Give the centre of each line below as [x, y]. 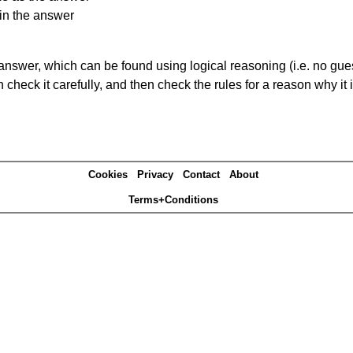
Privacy [155, 175]
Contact [201, 175]
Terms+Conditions [173, 200]
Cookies [108, 175]
